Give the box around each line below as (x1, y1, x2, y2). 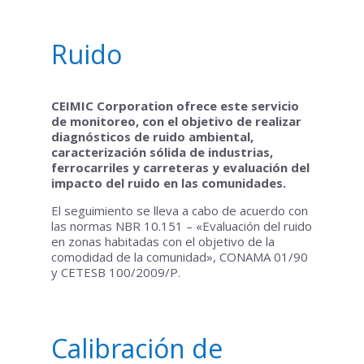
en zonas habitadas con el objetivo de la (50, 233, 275, 249)
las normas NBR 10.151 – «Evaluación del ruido (50, 218, 312, 234)
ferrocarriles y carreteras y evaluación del (50, 159, 310, 175)
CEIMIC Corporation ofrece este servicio (50, 97, 299, 114)
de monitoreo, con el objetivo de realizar (50, 113, 301, 129)
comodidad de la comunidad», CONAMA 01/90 (50, 249, 308, 265)
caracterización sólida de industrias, (50, 144, 273, 160)
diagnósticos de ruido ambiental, (50, 128, 253, 145)
